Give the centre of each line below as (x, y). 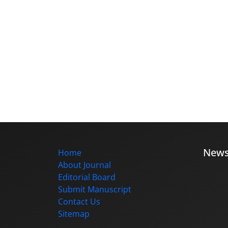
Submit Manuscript (95, 190)
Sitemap (74, 214)
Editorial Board (87, 177)
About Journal (84, 165)
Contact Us (79, 202)
